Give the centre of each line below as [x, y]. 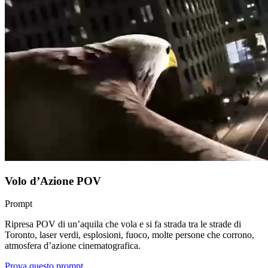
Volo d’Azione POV [53, 181]
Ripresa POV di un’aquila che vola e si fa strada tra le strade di [123, 224]
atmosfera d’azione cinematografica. [73, 246]
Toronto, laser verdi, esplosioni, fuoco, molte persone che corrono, [130, 235]
